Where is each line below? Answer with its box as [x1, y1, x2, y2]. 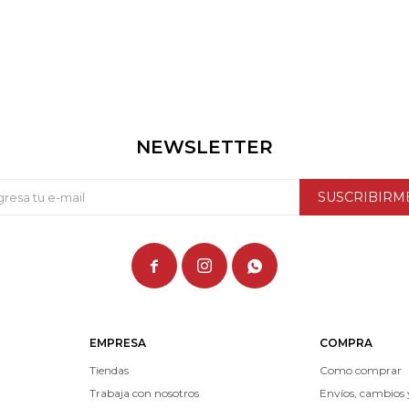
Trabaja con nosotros [89, 386, 199, 400]
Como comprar [320, 363, 403, 377]
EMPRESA [89, 336, 146, 350]
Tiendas [89, 363, 129, 377]
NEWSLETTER [136, 136, 273, 158]
